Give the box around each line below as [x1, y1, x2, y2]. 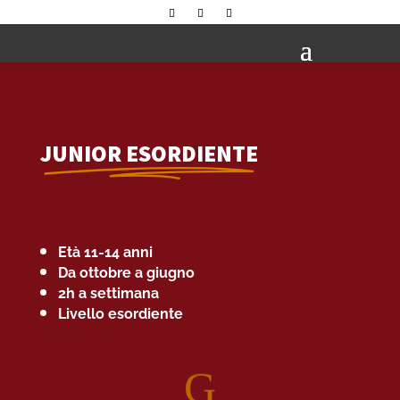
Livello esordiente [57, 305, 183, 323]
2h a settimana [57, 285, 159, 303]
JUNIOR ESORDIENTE [39, 138, 258, 169]
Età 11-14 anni [57, 244, 153, 262]
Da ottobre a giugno [57, 264, 195, 282]
